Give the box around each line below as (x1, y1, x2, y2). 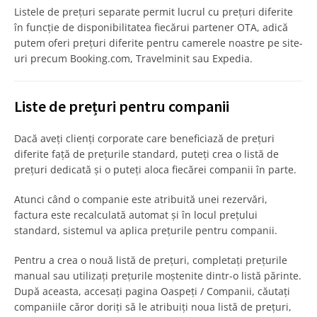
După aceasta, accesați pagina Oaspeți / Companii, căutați (14, 284, 290, 299)
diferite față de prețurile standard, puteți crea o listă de (14, 147, 279, 161)
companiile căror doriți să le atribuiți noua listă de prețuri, (14, 300, 292, 314)
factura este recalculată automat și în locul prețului (14, 208, 258, 222)
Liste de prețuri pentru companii (14, 96, 229, 117)
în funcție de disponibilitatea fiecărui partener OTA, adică (14, 21, 288, 35)
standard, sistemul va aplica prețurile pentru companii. (14, 224, 277, 238)
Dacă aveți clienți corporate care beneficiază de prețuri (14, 132, 275, 146)
